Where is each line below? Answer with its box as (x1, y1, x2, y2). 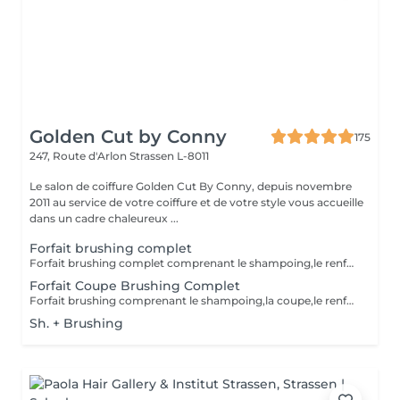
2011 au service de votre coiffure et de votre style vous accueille (29, 196, 363, 209)
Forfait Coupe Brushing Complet (29, 278, 240, 294)
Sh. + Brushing (29, 315, 123, 331)
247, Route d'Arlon (29, 149, 129, 162)
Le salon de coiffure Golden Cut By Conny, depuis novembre (29, 179, 352, 193)
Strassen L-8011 (129, 149, 209, 162)
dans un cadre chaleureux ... (29, 212, 179, 225)
